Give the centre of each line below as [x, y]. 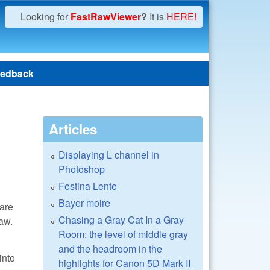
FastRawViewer [106, 17]
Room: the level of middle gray [123, 234]
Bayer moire [84, 203]
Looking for [46, 17]
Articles [73, 129]
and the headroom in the [110, 249]
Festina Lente [88, 186]
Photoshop [82, 169]
